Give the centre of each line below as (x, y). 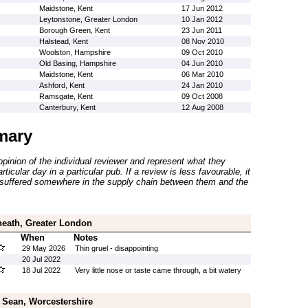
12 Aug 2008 (202, 107)
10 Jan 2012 (202, 19)
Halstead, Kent (63, 41)
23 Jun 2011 (201, 30)
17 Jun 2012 (202, 8)
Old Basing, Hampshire (77, 63)
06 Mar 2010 (202, 74)
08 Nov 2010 (202, 41)
